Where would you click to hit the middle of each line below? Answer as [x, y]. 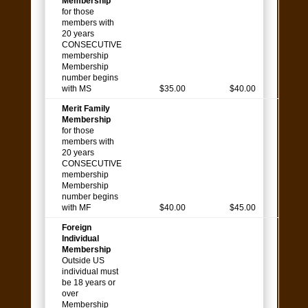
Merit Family [86, 109]
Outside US [83, 261]
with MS [78, 89]
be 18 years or [88, 283]
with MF [78, 208]
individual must [90, 272]
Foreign [76, 228]
